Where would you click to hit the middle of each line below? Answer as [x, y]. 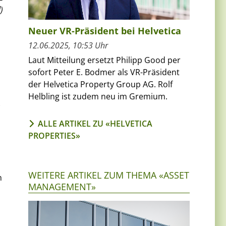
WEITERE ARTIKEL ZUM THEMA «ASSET [109, 175]
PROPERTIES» [54, 135]
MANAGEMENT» [62, 186]
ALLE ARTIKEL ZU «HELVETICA [95, 123]
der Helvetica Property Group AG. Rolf [100, 84]
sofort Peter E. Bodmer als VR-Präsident [104, 72]
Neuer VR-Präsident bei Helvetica [105, 31]
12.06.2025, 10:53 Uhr [68, 45]
